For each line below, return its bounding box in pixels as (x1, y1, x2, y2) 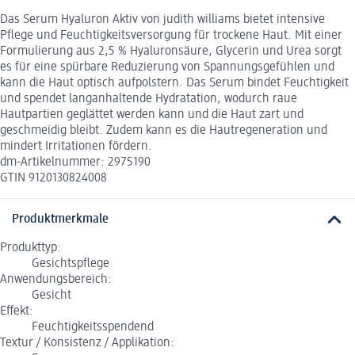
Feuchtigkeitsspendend (32, 321, 154, 334)
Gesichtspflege (32, 258, 109, 271)
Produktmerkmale (12, 213, 109, 227)
